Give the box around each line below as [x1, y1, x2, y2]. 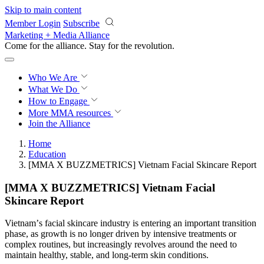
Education [28, 149, 66, 159]
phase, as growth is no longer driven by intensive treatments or [5, 229, 236, 239]
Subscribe [63, 18, 100, 28]
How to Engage [28, 96, 90, 106]
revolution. [134, 41, 174, 51]
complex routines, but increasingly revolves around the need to [5, 239, 237, 250]
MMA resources [48, 108, 111, 118]
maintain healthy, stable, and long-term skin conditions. [5, 250, 209, 260]
